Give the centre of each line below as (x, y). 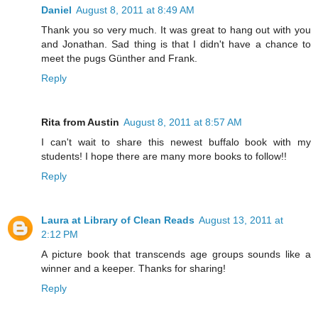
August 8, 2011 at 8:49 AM (135, 10)
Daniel (56, 10)
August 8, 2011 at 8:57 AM (183, 122)
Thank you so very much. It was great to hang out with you (176, 30)
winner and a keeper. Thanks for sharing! (133, 269)
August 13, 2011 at (241, 220)
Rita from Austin (80, 122)
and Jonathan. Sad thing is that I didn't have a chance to (176, 44)
